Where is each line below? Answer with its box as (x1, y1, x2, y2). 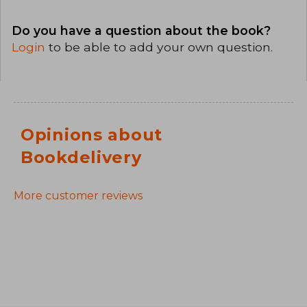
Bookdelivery (21, 147, 142, 167)
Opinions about (21, 124, 163, 145)
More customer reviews (14, 189, 143, 203)
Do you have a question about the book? (12, 23, 271, 38)
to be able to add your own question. (49, 39, 273, 54)
